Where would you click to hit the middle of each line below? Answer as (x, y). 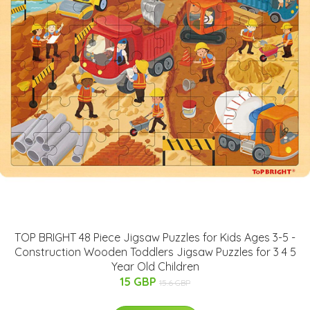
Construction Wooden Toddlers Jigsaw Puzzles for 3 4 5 (155, 252)
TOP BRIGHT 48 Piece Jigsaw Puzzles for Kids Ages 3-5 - (155, 237)
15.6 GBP (175, 282)
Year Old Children (155, 266)
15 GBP (139, 281)
